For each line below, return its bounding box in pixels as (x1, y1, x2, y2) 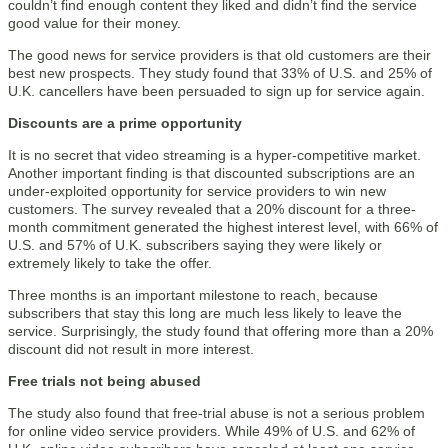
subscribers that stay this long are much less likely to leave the (8, 305, 402, 321)
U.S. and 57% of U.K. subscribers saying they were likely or (8, 237, 382, 253)
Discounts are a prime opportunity (8, 115, 242, 131)
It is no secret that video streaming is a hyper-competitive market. (8, 147, 421, 163)
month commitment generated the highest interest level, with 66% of (8, 219, 438, 235)
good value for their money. (8, 15, 181, 31)
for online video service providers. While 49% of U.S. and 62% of (8, 423, 415, 439)
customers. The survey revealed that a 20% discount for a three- (8, 201, 416, 217)
